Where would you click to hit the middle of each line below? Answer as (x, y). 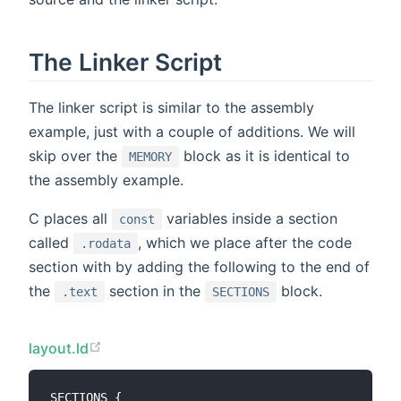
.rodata (106, 244)
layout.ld (59, 349)
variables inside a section (250, 219)
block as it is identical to (264, 156)
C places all (70, 219)
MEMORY (150, 157)
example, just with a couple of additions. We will (192, 132)
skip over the (75, 156)
